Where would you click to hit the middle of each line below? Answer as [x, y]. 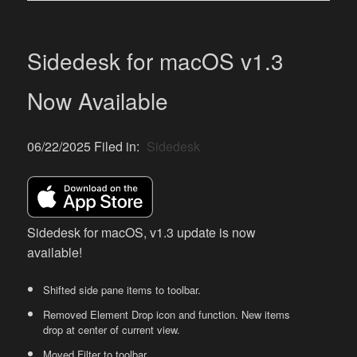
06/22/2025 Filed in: [85, 146]
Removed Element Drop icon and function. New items [167, 315]
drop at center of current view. [112, 330]
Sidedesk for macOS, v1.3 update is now [142, 233]
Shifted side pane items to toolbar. [122, 290]
